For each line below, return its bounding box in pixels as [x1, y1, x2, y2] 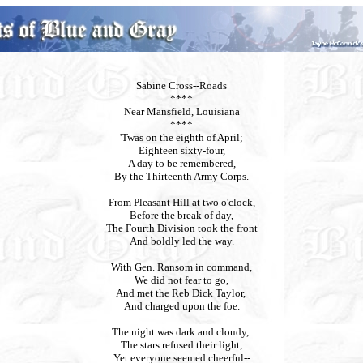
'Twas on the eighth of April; [120, 131, 243, 143]
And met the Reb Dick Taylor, [115, 287, 248, 299]
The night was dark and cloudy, [112, 326, 251, 338]
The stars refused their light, [121, 339, 242, 351]
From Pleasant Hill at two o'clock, [108, 196, 255, 208]
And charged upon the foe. [123, 300, 240, 312]
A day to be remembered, [127, 157, 236, 169]
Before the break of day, [130, 209, 233, 221]
